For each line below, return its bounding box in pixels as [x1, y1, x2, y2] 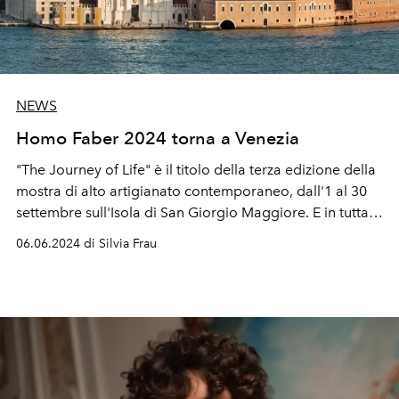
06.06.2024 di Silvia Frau [16, 235, 157, 251]
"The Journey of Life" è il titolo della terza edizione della [16, 160, 376, 178]
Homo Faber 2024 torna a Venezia [16, 126, 299, 149]
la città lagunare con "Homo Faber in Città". [16, 224, 297, 242]
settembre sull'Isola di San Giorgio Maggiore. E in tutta [16, 203, 369, 221]
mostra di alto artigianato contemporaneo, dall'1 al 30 [16, 182, 367, 199]
